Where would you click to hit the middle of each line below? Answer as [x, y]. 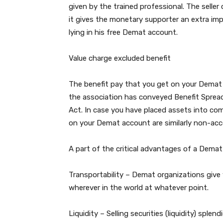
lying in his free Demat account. [123, 32]
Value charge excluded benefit [120, 58]
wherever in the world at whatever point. [139, 188]
